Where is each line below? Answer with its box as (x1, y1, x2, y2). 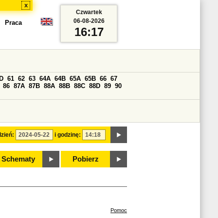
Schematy (1, 155, 35, 163)
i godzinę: (54, 131, 81, 138)
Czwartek (75, 9, 102, 16)
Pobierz (73, 155, 99, 163)
